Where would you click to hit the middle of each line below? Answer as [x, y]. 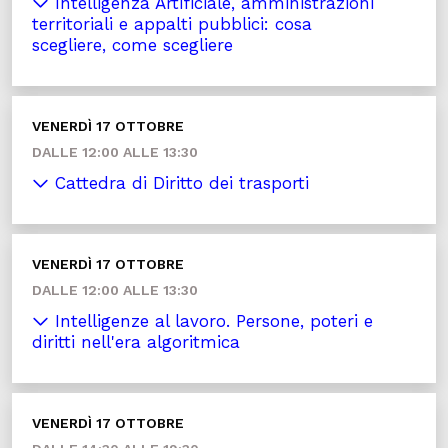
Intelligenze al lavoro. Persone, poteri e [211, 321]
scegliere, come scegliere [132, 45]
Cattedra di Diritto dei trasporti [179, 183]
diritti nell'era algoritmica [136, 342]
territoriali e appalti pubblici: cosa [172, 24]
